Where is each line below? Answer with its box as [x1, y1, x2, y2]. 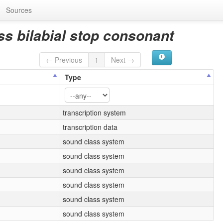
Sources [6, 5, 32, 15]
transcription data [63, 121, 118, 132]
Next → [111, 54, 135, 65]
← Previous [46, 54, 83, 65]
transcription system [63, 107, 126, 117]
